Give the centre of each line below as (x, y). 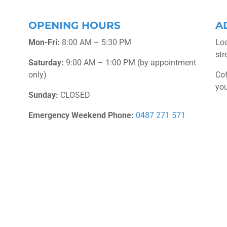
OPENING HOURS (74, 25)
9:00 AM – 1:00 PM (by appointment (130, 63)
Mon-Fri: (44, 42)
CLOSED (74, 95)
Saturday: (46, 63)
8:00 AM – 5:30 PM (95, 42)
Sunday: (43, 95)
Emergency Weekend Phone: (81, 115)
